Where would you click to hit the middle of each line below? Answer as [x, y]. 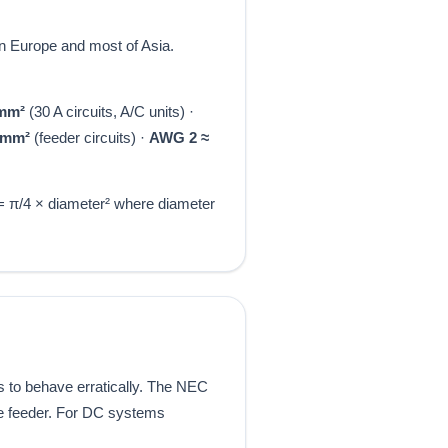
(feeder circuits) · [89, 137]
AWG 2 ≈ [179, 137]
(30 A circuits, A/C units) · [109, 111]
